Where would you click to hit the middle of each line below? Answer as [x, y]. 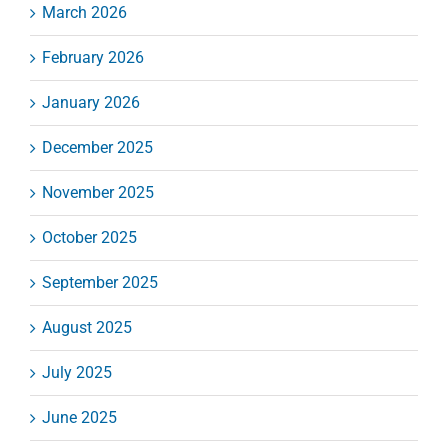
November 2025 [98, 193]
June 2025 [79, 418]
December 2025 [97, 148]
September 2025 [100, 283]
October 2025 [89, 238]
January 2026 [91, 103]
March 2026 [84, 13]
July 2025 [77, 373]
